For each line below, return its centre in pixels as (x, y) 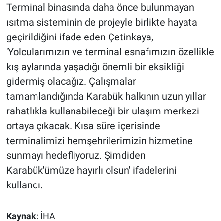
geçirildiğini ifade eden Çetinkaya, (80, 37)
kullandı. (24, 185)
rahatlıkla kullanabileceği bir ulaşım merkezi (103, 111)
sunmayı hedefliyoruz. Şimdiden (76, 155)
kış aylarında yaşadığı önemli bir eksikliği (95, 66)
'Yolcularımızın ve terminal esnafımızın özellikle (110, 52)
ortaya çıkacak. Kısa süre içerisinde (83, 126)
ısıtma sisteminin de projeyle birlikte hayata (102, 22)
